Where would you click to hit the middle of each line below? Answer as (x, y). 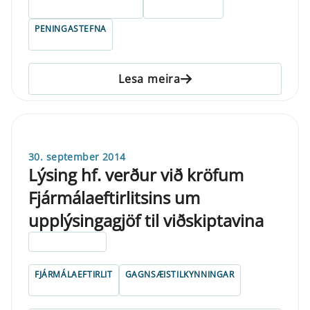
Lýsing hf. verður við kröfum (136, 174)
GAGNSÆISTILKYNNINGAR (180, 274)
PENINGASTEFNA (71, 28)
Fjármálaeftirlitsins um (114, 197)
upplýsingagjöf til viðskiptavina (146, 220)
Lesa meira (149, 79)
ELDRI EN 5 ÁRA (68, 241)
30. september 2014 (77, 156)
